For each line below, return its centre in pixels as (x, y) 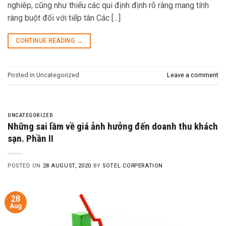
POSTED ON (25, 166)
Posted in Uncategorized (43, 75)
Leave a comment (193, 75)
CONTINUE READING (46, 41)
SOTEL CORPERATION (133, 166)
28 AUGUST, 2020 (67, 166)
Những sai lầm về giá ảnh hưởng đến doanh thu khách (113, 127)
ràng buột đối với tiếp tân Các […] (64, 18)
